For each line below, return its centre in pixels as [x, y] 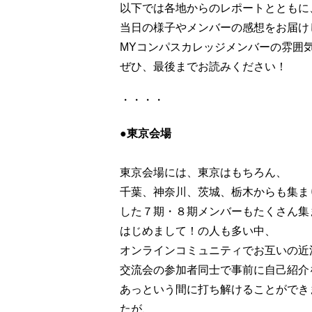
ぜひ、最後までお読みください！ [203, 67]
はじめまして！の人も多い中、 [198, 231]
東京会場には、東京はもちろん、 [203, 173]
